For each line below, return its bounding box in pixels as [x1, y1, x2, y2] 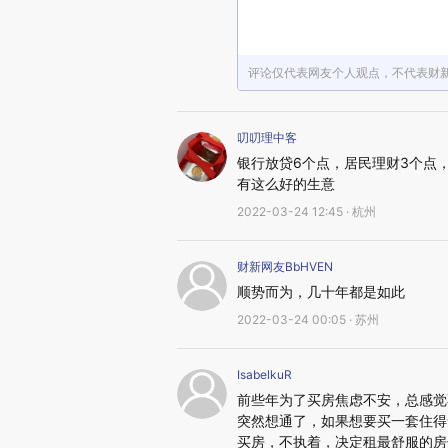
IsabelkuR [237, 367, 292, 382]
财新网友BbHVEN [237, 259, 333, 274]
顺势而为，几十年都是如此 [237, 283, 405, 300]
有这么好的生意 [237, 175, 335, 192]
